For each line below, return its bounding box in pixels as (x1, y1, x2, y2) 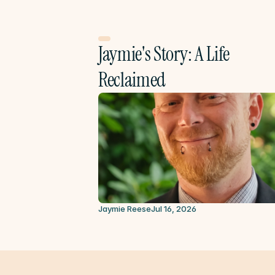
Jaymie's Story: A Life (98, 41, 230, 67)
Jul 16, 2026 (151, 204, 196, 214)
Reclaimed (98, 67, 166, 93)
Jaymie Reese (98, 204, 151, 214)
